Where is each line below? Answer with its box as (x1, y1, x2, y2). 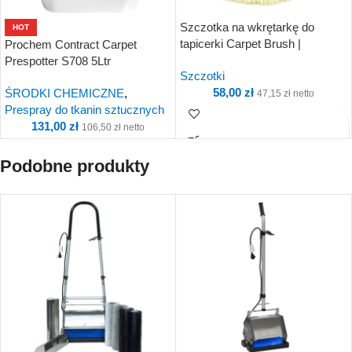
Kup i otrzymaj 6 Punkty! (215, 138, 341, 152)
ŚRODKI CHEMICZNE (5, 86, 124, 100)
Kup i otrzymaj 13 (38, 172, 129, 186)
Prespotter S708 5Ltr (5, 53, 111, 68)
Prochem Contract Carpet (5, 37, 137, 51)
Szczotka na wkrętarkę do (180, 20, 314, 34)
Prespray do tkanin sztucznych (5, 102, 164, 116)
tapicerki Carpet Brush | (180, 36, 301, 50)
